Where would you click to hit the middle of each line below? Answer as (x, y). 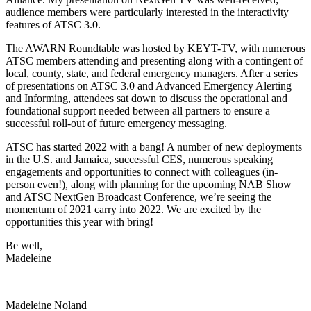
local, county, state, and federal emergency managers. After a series (152, 73)
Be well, (24, 245)
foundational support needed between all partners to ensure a (138, 110)
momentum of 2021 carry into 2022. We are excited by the (133, 209)
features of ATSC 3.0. (53, 24)
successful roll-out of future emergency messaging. (116, 123)
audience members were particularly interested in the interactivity (147, 12)
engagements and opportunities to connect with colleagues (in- (142, 171)
